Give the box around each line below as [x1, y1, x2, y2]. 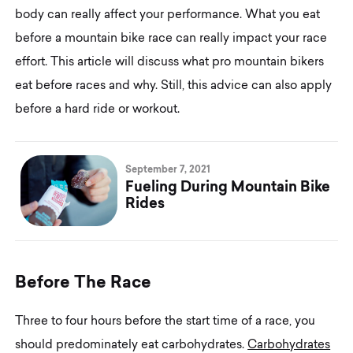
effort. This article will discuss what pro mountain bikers [15, 56, 325, 69]
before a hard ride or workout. [15, 103, 180, 116]
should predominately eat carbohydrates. [15, 339, 248, 351]
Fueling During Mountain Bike [125, 177, 331, 195]
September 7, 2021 [125, 163, 211, 175]
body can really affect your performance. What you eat [15, 9, 321, 21]
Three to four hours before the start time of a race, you [15, 315, 316, 328]
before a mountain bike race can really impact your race [15, 32, 328, 45]
